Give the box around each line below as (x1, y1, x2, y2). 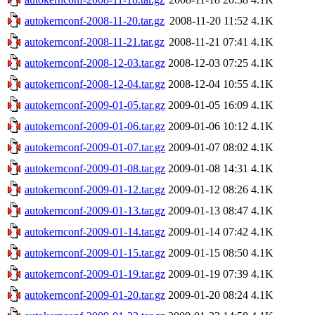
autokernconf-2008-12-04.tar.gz (25, 77, 165, 90)
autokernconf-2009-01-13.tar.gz (25, 204, 165, 217)
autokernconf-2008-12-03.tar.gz (25, 56, 165, 69)
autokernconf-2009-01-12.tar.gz (25, 183, 165, 195)
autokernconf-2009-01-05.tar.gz (25, 98, 165, 111)
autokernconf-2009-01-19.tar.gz (25, 267, 165, 280)
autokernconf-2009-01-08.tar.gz (25, 162, 165, 174)
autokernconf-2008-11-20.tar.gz (25, 14, 165, 27)
